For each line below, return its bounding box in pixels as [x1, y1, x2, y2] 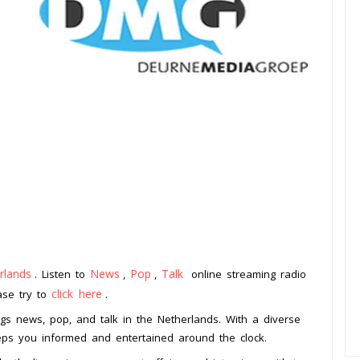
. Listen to [35, 267, 90, 282]
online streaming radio [186, 267, 306, 282]
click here [51, 286, 102, 302]
